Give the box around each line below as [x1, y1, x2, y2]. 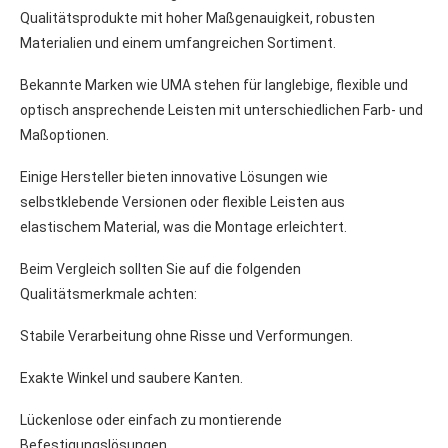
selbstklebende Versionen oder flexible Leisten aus [20, 193, 345, 210]
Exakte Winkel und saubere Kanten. [20, 369, 243, 386]
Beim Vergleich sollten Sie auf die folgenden [20, 260, 301, 277]
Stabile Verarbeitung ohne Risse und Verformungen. [20, 327, 353, 344]
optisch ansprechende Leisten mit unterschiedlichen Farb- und [20, 101, 423, 118]
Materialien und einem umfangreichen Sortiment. [20, 34, 336, 51]
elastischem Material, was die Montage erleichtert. [20, 218, 347, 235]
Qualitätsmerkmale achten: [20, 285, 197, 302]
